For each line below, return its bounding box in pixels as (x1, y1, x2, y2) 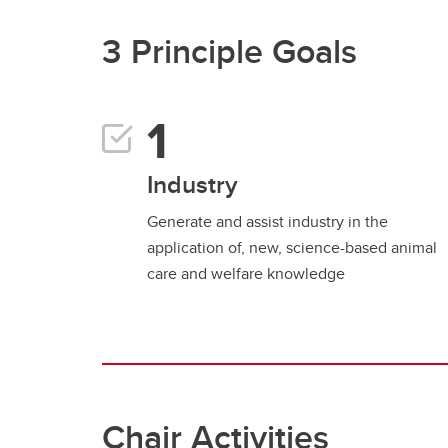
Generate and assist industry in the (147, 210, 388, 233)
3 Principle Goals (102, 26, 357, 76)
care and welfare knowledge (147, 262, 345, 285)
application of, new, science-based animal (147, 236, 437, 259)
